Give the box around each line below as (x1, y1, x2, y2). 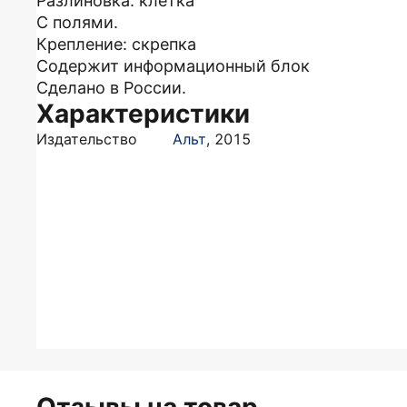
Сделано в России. (36, 78, 186, 97)
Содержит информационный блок (36, 56, 310, 75)
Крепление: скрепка (36, 35, 196, 54)
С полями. (36, 13, 118, 32)
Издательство (36, 130, 137, 148)
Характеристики (36, 98, 250, 129)
